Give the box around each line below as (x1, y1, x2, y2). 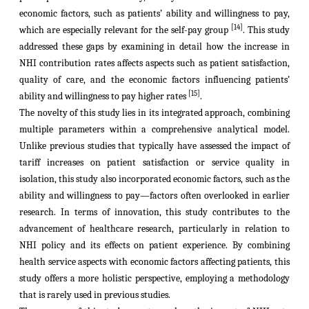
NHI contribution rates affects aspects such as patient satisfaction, (19, 57, 290, 69)
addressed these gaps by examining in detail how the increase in (19, 41, 290, 52)
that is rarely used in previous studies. (19, 289, 170, 301)
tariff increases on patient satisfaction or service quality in (19, 157, 290, 168)
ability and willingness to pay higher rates (19, 90, 188, 102)
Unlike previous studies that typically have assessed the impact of (19, 140, 290, 152)
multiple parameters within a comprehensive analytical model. (19, 123, 290, 135)
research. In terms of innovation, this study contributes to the (19, 206, 290, 218)
